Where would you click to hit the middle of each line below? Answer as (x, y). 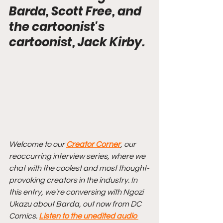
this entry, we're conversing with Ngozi (77, 192)
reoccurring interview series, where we (78, 156)
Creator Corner (93, 144)
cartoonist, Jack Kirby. (77, 42)
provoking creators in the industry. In (74, 180)
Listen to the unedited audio (89, 216)
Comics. (24, 216)
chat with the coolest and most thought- (79, 168)
